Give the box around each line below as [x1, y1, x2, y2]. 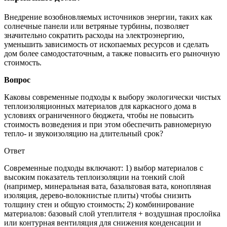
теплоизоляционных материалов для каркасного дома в [4, 101, 197, 110]
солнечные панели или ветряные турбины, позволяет [4, 21, 189, 30]
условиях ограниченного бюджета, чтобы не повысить [4, 110, 194, 120]
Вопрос [4, 75, 30, 84]
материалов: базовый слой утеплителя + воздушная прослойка [4, 209, 220, 218]
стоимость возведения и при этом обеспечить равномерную [4, 120, 211, 129]
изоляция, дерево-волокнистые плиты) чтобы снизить [4, 191, 191, 200]
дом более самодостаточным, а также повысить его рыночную [4, 49, 220, 58]
